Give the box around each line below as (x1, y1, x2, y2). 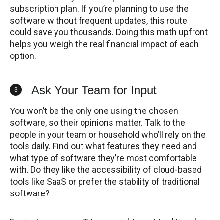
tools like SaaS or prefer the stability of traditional (10, 176, 200, 187)
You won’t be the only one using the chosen (10, 106, 178, 116)
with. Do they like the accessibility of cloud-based (10, 165, 202, 175)
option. (10, 51, 36, 61)
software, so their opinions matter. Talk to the (10, 117, 185, 128)
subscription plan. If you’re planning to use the (10, 3, 189, 14)
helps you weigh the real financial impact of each (10, 39, 199, 50)
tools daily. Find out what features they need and (10, 141, 197, 152)
